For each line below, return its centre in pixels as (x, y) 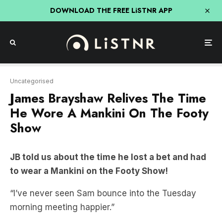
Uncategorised (32, 81)
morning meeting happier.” (63, 207)
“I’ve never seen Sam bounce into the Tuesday (103, 193)
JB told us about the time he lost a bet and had (108, 157)
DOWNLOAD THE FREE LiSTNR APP (111, 10)
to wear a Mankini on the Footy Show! (89, 171)
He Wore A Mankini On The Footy (109, 113)
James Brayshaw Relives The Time (108, 98)
